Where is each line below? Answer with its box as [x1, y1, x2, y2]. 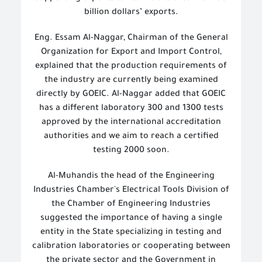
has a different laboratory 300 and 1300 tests [39, 104, 223, 113]
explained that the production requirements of [35, 62, 227, 71]
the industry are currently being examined [44, 76, 218, 85]
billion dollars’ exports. [84, 8, 178, 18]
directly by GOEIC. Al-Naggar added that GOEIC [36, 90, 226, 99]
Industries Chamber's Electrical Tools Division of [33, 186, 229, 195]
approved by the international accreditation [41, 118, 221, 127]
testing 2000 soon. [92, 146, 170, 156]
